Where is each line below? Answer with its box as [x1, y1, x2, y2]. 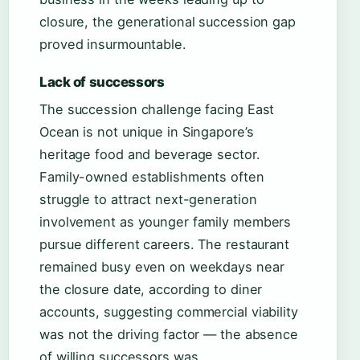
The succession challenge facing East [39, 101, 275, 118]
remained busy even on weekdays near [39, 259, 284, 276]
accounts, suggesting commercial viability [39, 304, 298, 321]
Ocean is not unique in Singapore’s [39, 124, 254, 141]
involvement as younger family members [39, 214, 292, 231]
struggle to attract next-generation [39, 191, 257, 208]
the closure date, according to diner [39, 281, 263, 298]
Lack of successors [39, 74, 165, 91]
